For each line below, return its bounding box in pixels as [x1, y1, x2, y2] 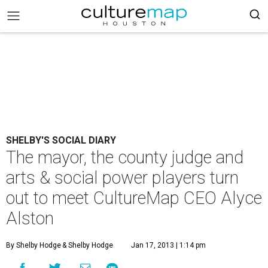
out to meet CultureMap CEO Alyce [6, 188, 262, 208]
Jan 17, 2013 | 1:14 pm [131, 241, 206, 249]
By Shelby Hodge [6, 241, 61, 249]
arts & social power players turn [6, 167, 239, 188]
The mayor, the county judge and [6, 147, 243, 167]
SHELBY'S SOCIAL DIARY [6, 135, 116, 146]
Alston [6, 208, 54, 229]
